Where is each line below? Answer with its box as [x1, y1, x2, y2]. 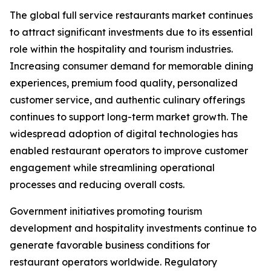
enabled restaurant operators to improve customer [10, 145, 248, 157]
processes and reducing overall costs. [10, 178, 184, 191]
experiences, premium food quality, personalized [10, 77, 238, 90]
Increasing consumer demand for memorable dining [10, 60, 253, 73]
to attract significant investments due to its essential [10, 26, 253, 39]
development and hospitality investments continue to [10, 222, 256, 235]
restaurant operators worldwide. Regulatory [10, 256, 217, 269]
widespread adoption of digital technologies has [10, 128, 238, 140]
